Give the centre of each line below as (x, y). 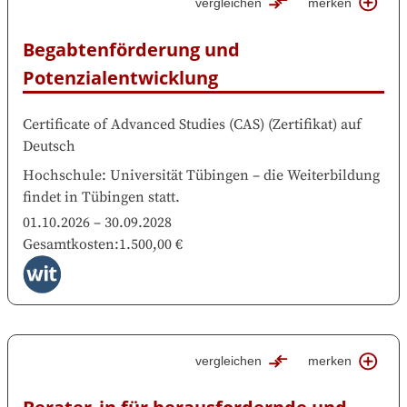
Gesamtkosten (69, 244)
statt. (164, 197)
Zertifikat (303, 124)
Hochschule (62, 175)
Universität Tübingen (179, 175)
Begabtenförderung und (131, 49)
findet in (50, 197)
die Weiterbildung (322, 175)
